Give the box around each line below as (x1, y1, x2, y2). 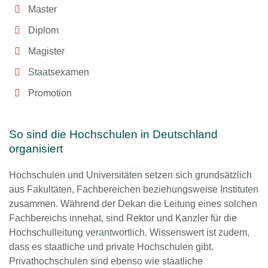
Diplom (28, 25, 59, 35)
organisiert (9, 142, 63, 155)
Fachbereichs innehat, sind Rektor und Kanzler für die (9, 212, 237, 223)
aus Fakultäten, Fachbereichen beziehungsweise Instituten (9, 184, 258, 194)
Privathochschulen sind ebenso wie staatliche (9, 255, 203, 266)
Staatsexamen (28, 66, 89, 77)
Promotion (28, 87, 72, 98)
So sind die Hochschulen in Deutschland (9, 127, 218, 141)
